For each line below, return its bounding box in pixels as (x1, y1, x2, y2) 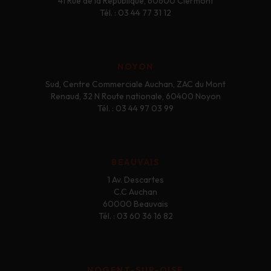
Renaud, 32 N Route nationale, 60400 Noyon (50, 91, 221, 102)
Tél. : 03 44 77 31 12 (100, 7, 171, 19)
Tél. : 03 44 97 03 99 (97, 103, 174, 114)
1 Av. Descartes (107, 174, 164, 186)
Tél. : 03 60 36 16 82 (98, 211, 173, 222)
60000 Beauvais (103, 198, 168, 210)
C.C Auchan (114, 186, 157, 198)
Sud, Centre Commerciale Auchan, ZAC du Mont (45, 79, 226, 90)
